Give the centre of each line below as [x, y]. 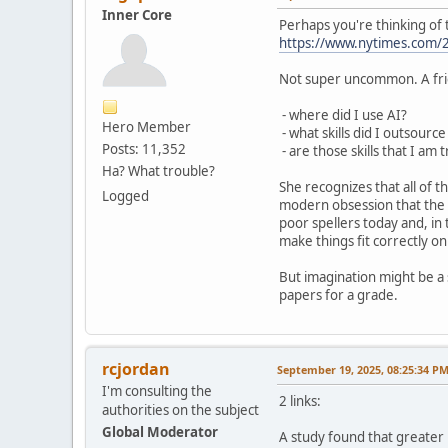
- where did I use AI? [343, 115]
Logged [125, 196]
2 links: [300, 401]
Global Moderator [160, 432]
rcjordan [136, 369]
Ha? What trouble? [158, 171]
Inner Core [137, 15]
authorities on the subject [180, 410]
